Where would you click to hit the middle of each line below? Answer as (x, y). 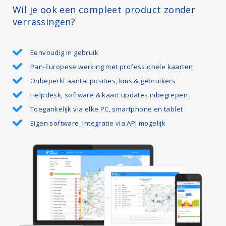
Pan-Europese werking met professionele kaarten (112, 66)
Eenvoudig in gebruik (64, 52)
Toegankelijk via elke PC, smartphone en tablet (107, 109)
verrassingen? (44, 21)
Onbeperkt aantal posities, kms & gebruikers (103, 80)
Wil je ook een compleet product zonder (104, 9)
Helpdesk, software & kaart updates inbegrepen (109, 95)
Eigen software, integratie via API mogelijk (98, 123)
